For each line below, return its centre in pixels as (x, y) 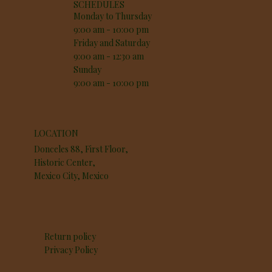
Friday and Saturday (112, 43)
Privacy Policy (71, 250)
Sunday (88, 70)
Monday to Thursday (113, 16)
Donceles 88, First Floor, (81, 149)
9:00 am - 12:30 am (109, 56)
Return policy (70, 237)
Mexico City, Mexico (72, 176)
